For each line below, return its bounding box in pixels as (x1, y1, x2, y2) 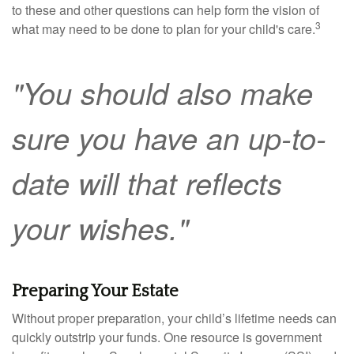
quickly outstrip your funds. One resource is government (12, 328, 322, 347)
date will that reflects (12, 161, 282, 205)
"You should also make (12, 71, 313, 115)
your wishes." (12, 206, 188, 250)
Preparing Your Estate (12, 281, 179, 302)
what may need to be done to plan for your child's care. (12, 20, 315, 39)
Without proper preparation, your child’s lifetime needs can (12, 309, 337, 328)
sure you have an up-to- (12, 116, 326, 160)
